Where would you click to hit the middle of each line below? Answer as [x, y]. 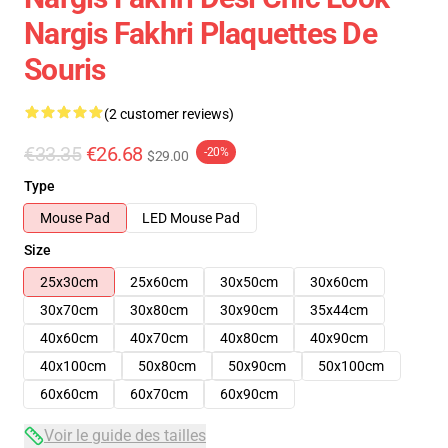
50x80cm [167, 366]
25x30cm [69, 282]
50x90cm [257, 366]
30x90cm [249, 310]
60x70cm [159, 394]
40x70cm [159, 338]
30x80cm [159, 310]
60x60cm [69, 394]
